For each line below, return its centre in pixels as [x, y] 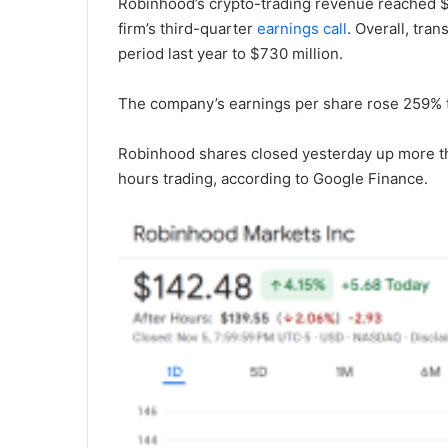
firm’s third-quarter [187, 28]
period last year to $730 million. [230, 53]
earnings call [302, 28]
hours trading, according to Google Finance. [275, 178]
